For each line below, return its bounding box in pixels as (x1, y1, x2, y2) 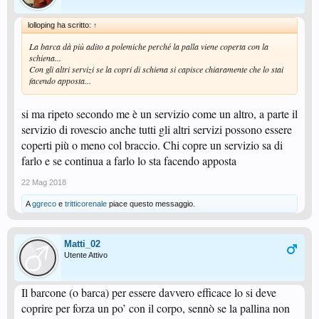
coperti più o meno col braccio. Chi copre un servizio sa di (21, 137, 283, 152)
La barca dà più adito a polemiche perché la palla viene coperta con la (29, 40, 268, 52)
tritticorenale (65, 199, 107, 208)
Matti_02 (64, 238, 100, 249)
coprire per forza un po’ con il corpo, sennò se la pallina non (21, 300, 290, 315)
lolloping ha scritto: (28, 20, 93, 29)
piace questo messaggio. (107, 199, 195, 208)
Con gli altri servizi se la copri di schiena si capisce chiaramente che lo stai (29, 63, 283, 75)
